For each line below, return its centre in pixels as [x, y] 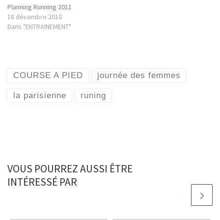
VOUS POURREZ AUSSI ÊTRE [70, 168]
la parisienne [40, 96]
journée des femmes [139, 75]
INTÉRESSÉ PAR [42, 182]
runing [94, 96]
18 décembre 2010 [35, 16]
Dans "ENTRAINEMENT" [39, 26]
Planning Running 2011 [40, 7]
